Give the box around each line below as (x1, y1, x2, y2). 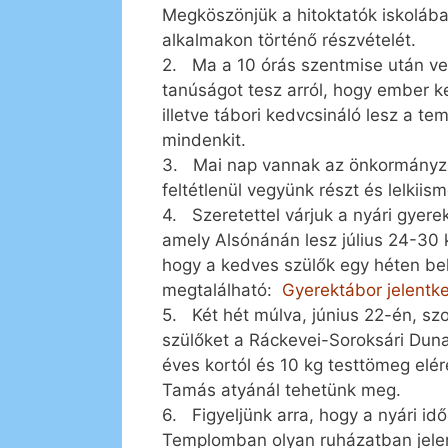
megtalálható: (162, 280, 282, 301)
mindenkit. (162, 130, 246, 151)
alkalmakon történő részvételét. (162, 30, 416, 51)
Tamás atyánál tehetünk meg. (162, 380, 401, 401)
